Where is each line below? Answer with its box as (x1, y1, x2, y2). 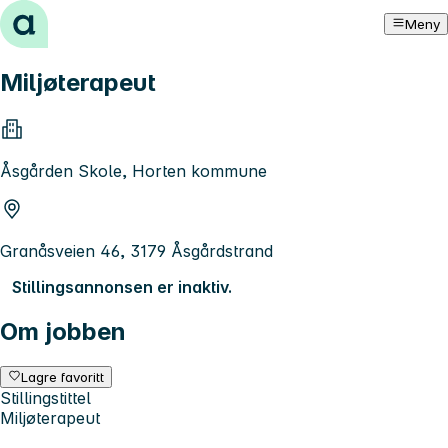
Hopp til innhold (8, 8, 131, 28)
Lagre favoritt (21, 368, 105, 385)
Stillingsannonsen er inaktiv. (12, 276, 232, 297)
